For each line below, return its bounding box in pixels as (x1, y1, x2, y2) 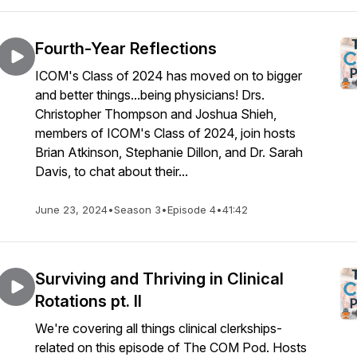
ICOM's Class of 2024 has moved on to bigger (35, 68, 302, 84)
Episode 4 (167, 203, 216, 216)
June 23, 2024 (35, 203, 108, 216)
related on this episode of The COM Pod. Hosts (35, 339, 307, 355)
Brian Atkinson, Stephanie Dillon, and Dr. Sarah (35, 144, 303, 160)
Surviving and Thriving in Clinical (35, 269, 284, 288)
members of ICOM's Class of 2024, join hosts (35, 125, 296, 141)
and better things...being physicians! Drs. (35, 87, 265, 103)
